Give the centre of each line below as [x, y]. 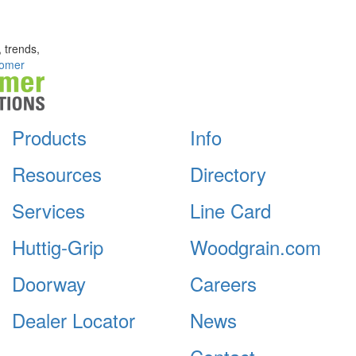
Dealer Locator [74, 319]
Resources [57, 173]
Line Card [230, 210]
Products [49, 137]
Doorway [49, 283]
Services [48, 210]
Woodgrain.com [255, 246]
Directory [228, 173]
